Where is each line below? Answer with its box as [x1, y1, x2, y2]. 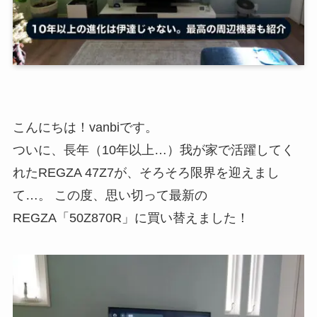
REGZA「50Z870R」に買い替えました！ [12, 210, 249, 225]
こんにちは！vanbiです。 [12, 120, 158, 134]
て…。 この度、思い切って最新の [12, 188, 207, 202]
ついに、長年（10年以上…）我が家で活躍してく [12, 142, 294, 157]
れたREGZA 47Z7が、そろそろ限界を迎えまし [12, 165, 279, 180]
